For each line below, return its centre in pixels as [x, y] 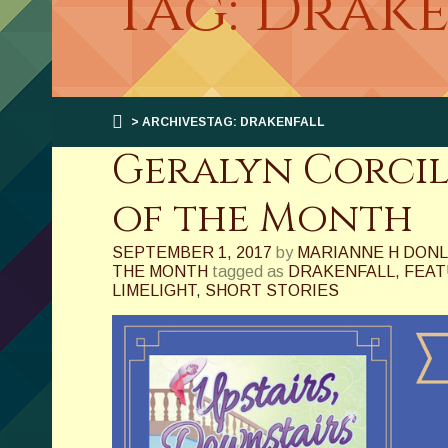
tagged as [248, 271]
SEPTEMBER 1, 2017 [192, 252]
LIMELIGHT [154, 290]
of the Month [262, 219]
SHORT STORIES [272, 290]
